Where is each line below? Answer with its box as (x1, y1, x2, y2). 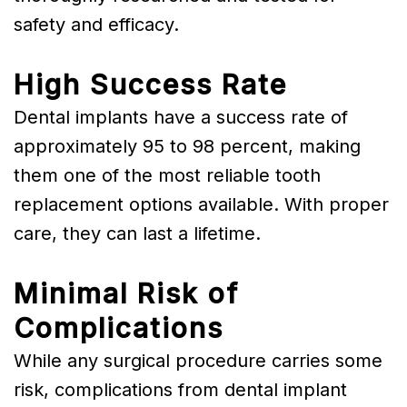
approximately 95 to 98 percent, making (14, 134, 361, 157)
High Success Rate (14, 67, 287, 101)
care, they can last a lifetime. (14, 222, 261, 244)
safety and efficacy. (14, 13, 179, 35)
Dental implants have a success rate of (14, 105, 348, 128)
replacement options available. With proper (14, 193, 389, 215)
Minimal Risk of (14, 276, 239, 310)
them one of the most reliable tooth (14, 164, 321, 186)
